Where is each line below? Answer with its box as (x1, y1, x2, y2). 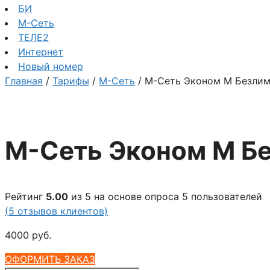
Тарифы (52, 75, 89, 87)
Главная (5, 75, 43, 87)
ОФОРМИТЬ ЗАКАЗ (5, 253, 95, 265)
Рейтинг (5, 190, 46, 202)
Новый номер (18, 60, 83, 72)
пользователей (188, 190, 262, 202)
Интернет (18, 46, 63, 58)
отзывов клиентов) (14, 204, 108, 217)
